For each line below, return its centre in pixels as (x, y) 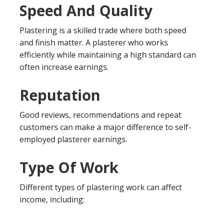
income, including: (52, 199)
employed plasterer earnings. (73, 139)
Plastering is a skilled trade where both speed (103, 30)
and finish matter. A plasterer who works (94, 43)
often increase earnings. (64, 67)
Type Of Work (69, 167)
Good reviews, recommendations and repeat (100, 115)
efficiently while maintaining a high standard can (108, 55)
